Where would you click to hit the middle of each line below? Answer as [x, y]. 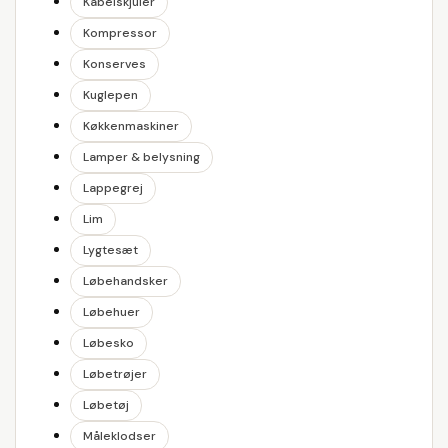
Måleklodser [119, 436]
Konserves [114, 64]
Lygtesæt [110, 250]
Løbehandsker [125, 281]
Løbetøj [106, 405]
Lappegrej [113, 188]
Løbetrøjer [115, 374]
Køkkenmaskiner [131, 126]
